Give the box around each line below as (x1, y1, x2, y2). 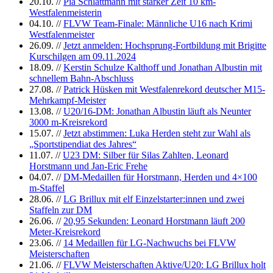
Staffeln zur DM (29, 204, 92, 215)
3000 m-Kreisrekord (29, 116, 107, 127)
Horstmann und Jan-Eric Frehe (29, 160, 147, 171)
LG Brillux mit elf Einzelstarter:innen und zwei (63, 193, 244, 204)
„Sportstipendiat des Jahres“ (29, 138, 136, 149)
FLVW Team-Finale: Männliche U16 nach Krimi (63, 18, 252, 29)
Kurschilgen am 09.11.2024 (29, 51, 136, 62)
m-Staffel (29, 182, 65, 193)
